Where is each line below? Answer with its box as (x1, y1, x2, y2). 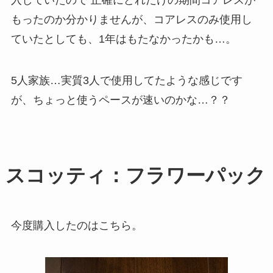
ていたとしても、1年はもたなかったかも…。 (10, 33, 236, 46)
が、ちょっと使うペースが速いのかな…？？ (10, 94, 230, 107)
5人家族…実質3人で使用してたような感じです (10, 74, 243, 87)
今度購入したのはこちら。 (10, 219, 143, 232)
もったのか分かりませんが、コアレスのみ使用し (10, 13, 252, 26)
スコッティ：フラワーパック (5, 165, 266, 187)
